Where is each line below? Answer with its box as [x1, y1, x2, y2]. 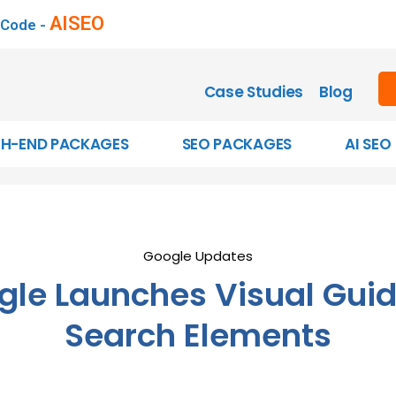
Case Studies [203, 81, 303, 103]
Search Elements [65, 313, 331, 358]
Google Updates [143, 247, 253, 265]
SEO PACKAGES [181, 133, 292, 155]
